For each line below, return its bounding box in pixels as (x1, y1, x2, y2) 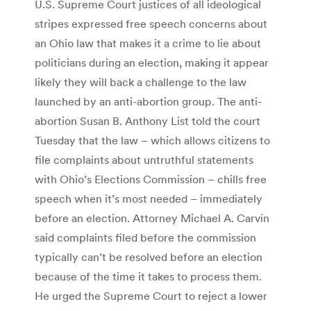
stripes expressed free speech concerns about (35, 16, 267, 31)
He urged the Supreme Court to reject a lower (35, 288, 267, 303)
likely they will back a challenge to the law (35, 74, 246, 89)
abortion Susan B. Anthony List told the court (35, 113, 260, 128)
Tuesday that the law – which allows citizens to (35, 133, 270, 147)
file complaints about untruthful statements (35, 152, 253, 167)
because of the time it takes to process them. (35, 269, 262, 283)
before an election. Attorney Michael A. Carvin (35, 210, 269, 225)
